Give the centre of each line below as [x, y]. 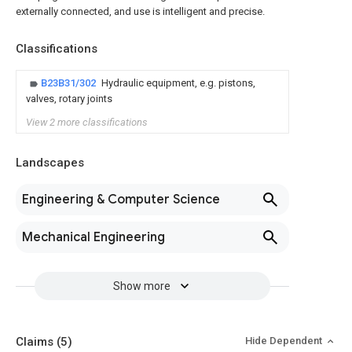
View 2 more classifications [87, 122]
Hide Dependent [285, 341]
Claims [36, 342]
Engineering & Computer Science [121, 200]
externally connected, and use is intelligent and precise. [140, 11]
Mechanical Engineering [93, 237]
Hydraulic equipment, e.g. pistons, [178, 83]
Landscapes [50, 163]
